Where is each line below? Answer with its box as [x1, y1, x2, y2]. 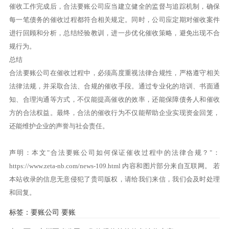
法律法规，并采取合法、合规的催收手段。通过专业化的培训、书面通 [9, 82, 220, 90]
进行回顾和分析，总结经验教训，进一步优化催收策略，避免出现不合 [9, 29, 220, 37]
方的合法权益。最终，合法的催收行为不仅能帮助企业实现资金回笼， [9, 109, 220, 117]
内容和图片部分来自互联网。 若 [120, 162, 220, 170]
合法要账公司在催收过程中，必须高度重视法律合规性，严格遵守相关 [9, 69, 220, 77]
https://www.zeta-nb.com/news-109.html [9, 162, 121, 170]
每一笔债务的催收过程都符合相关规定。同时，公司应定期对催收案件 [9, 16, 220, 24]
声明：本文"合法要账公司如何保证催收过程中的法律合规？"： [9, 149, 220, 157]
